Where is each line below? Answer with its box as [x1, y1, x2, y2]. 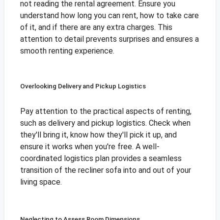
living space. [20, 177, 62, 187]
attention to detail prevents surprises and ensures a [20, 34, 199, 44]
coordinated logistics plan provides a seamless [20, 154, 182, 164]
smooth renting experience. [20, 46, 114, 56]
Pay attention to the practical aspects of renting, [20, 107, 192, 116]
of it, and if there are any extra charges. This [20, 23, 172, 32]
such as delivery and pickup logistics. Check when [20, 118, 191, 128]
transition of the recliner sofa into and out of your [20, 165, 191, 175]
